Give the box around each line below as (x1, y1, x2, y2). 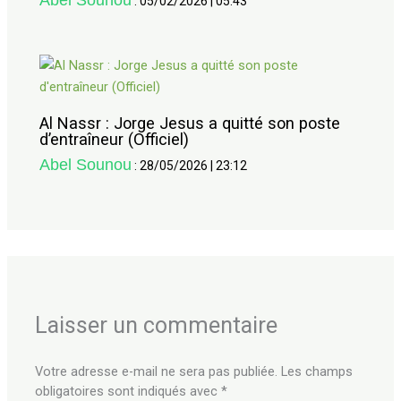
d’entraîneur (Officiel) (39, 130, 190, 149)
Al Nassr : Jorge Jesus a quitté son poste (39, 114, 341, 133)
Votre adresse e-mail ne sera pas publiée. (35, 363, 278, 380)
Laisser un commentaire (35, 312, 278, 339)
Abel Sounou (39, 155, 132, 175)
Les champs (281, 363, 354, 380)
